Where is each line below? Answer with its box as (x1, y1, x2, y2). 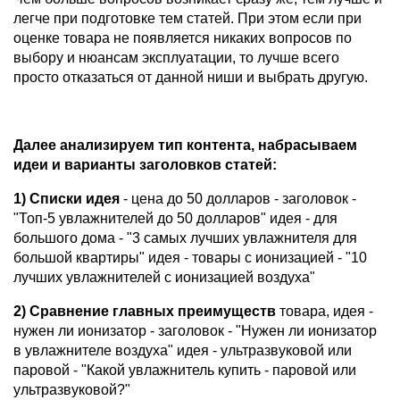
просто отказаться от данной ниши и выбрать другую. (13, 70, 368, 86)
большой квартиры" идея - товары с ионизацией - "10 (13, 250, 367, 266)
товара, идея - (276, 304, 373, 320)
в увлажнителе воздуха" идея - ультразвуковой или (13, 343, 352, 359)
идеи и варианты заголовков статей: (13, 157, 277, 173)
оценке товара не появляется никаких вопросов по (13, 30, 352, 46)
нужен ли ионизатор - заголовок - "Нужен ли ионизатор (13, 323, 377, 339)
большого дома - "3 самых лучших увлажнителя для (13, 230, 357, 246)
